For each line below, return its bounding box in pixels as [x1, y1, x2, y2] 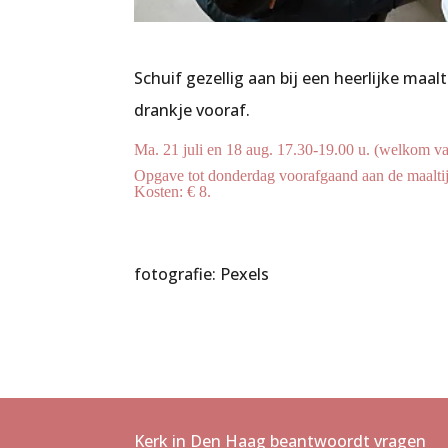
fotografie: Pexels [134, 263, 270, 286]
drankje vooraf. [134, 99, 251, 122]
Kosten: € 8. [134, 183, 212, 201]
